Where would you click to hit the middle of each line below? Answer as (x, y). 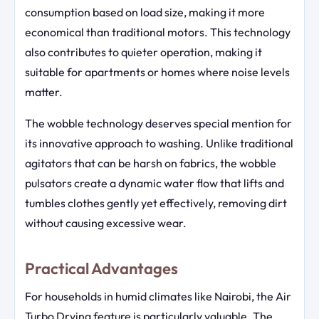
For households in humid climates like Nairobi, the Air (158, 296)
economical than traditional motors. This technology (158, 32)
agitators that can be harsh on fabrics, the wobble (151, 163)
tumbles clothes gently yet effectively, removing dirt (156, 203)
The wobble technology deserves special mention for (158, 124)
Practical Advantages (101, 268)
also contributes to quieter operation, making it (143, 52)
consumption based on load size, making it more (145, 12)
